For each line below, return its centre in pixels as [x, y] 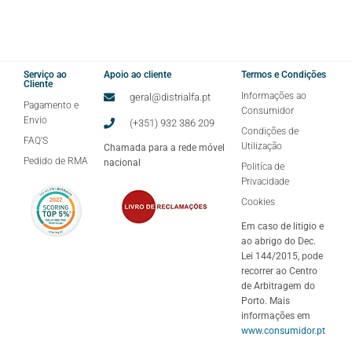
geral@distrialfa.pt [170, 97]
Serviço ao [45, 75]
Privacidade [266, 182]
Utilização [262, 147]
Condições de [270, 132]
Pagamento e [51, 106]
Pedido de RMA [56, 161]
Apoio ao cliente [137, 75]
